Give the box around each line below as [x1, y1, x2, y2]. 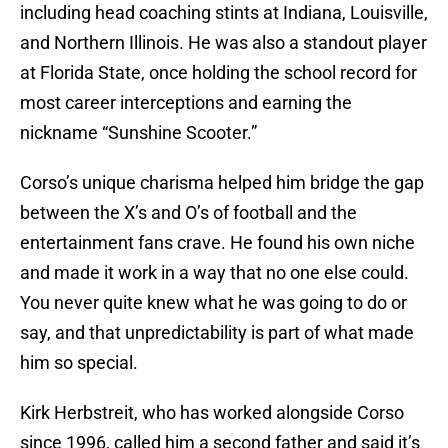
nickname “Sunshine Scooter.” [20, 122, 257, 144]
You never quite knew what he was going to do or [20, 292, 407, 314]
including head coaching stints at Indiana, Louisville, [20, 2, 428, 24]
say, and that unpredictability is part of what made [20, 322, 414, 344]
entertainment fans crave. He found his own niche [20, 232, 415, 254]
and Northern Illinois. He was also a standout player [20, 32, 427, 54]
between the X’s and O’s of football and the [20, 202, 357, 224]
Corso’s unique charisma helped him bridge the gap [20, 172, 424, 194]
